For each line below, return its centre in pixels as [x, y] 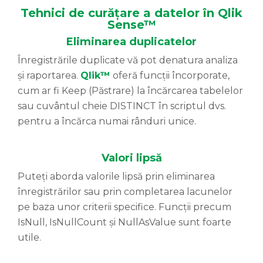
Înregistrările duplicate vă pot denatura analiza [128, 60]
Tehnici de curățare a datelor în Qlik [131, 13]
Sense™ [131, 25]
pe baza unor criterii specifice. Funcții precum [124, 207]
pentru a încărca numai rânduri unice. [107, 122]
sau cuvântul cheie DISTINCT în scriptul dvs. [122, 106]
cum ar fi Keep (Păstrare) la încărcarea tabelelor [130, 91]
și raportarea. [49, 76]
